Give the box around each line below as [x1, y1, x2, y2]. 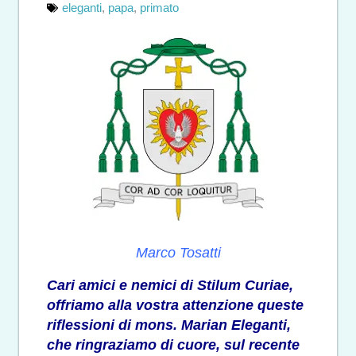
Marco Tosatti [135, 245, 221, 261]
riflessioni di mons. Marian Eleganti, [47, 316, 291, 333]
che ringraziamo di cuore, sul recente [47, 336, 300, 353]
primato [140, 2, 179, 15]
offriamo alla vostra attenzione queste [47, 296, 304, 313]
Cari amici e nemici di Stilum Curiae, [47, 277, 293, 293]
